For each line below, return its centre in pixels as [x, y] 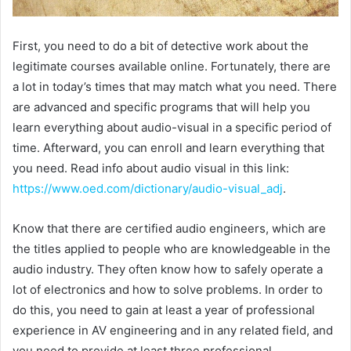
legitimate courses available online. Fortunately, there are [172, 67]
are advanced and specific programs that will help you [161, 107]
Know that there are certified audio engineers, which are [169, 229]
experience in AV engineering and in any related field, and [173, 331]
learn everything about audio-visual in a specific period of [172, 128]
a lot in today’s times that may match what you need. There [175, 87]
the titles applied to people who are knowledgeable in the [172, 249]
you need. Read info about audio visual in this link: [151, 168]
